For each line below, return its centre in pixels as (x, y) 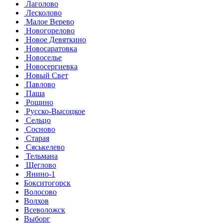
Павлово (40, 84)
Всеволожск (45, 210)
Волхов (36, 201)
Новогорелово (49, 30)
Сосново (40, 129)
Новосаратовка (51, 48)
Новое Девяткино (55, 39)
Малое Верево (49, 21)
